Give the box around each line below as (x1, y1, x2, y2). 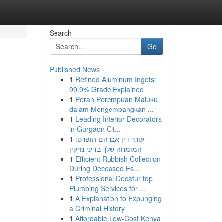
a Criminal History (69, 203, 125, 213)
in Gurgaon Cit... (69, 124, 121, 134)
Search (49, 28, 72, 38)
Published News (49, 64, 100, 74)
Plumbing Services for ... (69, 183, 146, 193)
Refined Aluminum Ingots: (75, 74, 156, 84)
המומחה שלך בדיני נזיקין (69, 144, 142, 154)
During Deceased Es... (69, 164, 140, 173)
